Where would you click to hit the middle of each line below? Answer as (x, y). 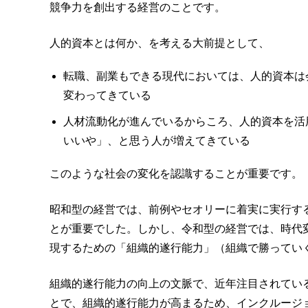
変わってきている (107, 95)
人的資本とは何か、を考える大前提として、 (159, 43)
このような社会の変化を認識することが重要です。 (176, 173)
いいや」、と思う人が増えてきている (157, 140)
